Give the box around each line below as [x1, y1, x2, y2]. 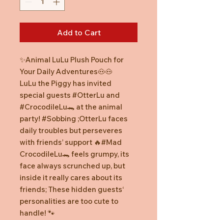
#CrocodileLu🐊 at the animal [20, 102, 122, 111]
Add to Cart [56, 27, 101, 37]
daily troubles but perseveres [20, 125, 122, 135]
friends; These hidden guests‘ [20, 184, 124, 194]
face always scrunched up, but [20, 161, 125, 170]
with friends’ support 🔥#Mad [20, 137, 122, 147]
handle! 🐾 [20, 208, 55, 218]
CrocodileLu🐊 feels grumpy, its [20, 149, 129, 159]
